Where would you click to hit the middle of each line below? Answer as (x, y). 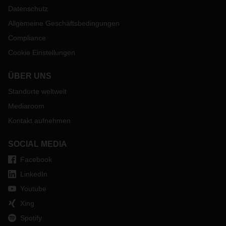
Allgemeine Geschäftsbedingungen (64, 23)
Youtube (33, 189)
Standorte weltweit (37, 92)
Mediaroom (26, 106)
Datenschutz (28, 9)
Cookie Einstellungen (42, 53)
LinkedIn (34, 174)
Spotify (31, 218)
